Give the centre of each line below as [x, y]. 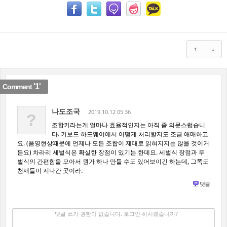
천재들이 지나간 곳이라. [50, 170]
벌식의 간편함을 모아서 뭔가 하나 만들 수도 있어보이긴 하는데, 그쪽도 [113, 161]
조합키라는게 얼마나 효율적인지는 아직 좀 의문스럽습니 [128, 125]
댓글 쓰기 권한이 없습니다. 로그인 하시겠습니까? [116, 213]
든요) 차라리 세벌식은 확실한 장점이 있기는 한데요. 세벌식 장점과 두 [111, 152]
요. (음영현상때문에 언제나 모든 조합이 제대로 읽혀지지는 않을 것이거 [113, 143]
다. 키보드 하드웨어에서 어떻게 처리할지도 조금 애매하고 [130, 134]
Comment [18, 86]
